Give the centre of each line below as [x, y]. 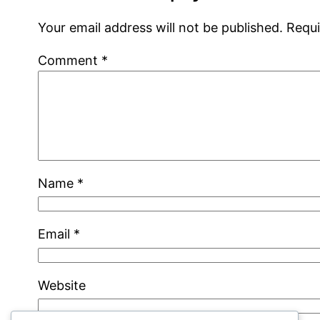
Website [62, 285]
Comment [70, 60]
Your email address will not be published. [161, 27]
